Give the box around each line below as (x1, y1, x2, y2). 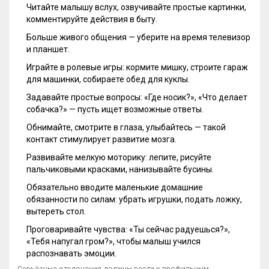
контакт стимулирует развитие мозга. (26, 134, 177, 145)
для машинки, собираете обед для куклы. (26, 74, 190, 85)
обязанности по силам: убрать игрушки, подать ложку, (26, 195, 242, 205)
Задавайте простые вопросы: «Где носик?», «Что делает (26, 92, 247, 103)
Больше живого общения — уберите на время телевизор (26, 32, 250, 43)
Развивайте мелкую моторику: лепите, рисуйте (26, 153, 211, 163)
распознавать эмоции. (26, 249, 116, 259)
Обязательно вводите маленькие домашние (26, 183, 203, 193)
